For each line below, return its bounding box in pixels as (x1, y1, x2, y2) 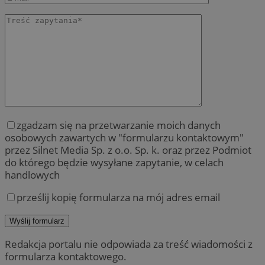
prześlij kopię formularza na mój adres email (17, 190, 220, 205)
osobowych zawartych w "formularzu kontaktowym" (5, 131, 244, 145)
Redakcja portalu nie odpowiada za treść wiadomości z (5, 237, 253, 251)
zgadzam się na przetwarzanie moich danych (17, 118, 221, 132)
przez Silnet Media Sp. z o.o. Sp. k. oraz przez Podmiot (5, 143, 251, 157)
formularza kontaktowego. (5, 249, 127, 263)
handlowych (5, 168, 60, 182)
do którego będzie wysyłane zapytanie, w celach (5, 156, 224, 170)
